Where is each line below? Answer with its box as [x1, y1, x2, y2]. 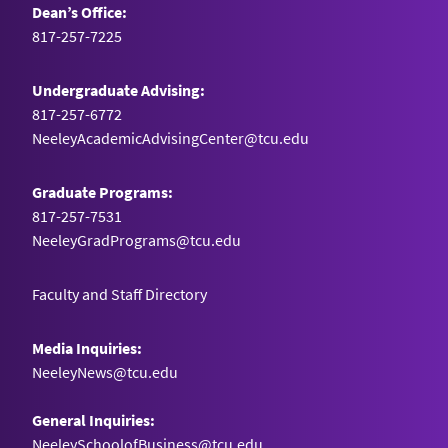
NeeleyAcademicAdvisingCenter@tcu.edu [32, 127, 309, 148]
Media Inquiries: [32, 337, 142, 358]
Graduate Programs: [32, 181, 173, 202]
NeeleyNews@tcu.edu [32, 361, 178, 382]
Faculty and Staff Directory [32, 283, 207, 304]
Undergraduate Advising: [32, 79, 205, 100]
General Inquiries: [32, 409, 155, 430]
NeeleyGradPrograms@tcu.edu [32, 229, 241, 250]
